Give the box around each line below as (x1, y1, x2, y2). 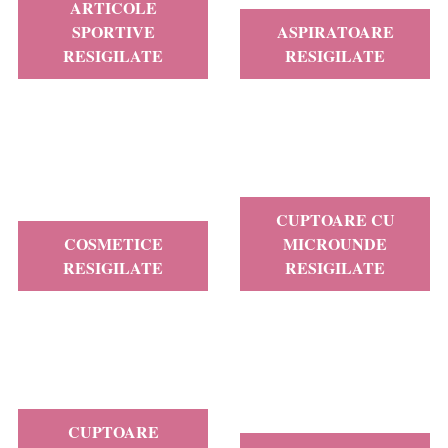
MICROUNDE (283, 232, 387, 255)
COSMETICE (63, 232, 163, 255)
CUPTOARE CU (275, 208, 395, 231)
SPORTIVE (71, 20, 155, 43)
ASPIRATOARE (276, 20, 394, 43)
